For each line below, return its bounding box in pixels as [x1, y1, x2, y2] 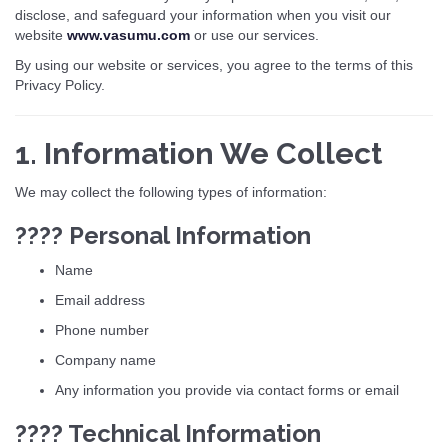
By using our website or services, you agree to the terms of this [15, 57, 413, 73]
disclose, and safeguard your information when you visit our [15, 7, 391, 23]
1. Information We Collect [15, 136, 382, 171]
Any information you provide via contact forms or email [55, 382, 399, 398]
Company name [55, 352, 156, 368]
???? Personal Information [15, 221, 311, 250]
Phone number [55, 322, 149, 338]
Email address [55, 292, 145, 308]
